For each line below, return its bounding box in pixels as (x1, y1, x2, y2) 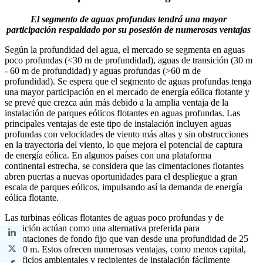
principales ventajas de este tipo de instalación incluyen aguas (5, 119, 231, 129)
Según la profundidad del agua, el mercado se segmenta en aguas (5, 45, 245, 55)
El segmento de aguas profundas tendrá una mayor (31, 14, 227, 25)
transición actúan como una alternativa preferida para (5, 223, 200, 234)
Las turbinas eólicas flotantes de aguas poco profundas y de (5, 213, 224, 223)
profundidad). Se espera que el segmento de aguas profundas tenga (5, 76, 251, 87)
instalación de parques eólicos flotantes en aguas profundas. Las (5, 108, 240, 119)
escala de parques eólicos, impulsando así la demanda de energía (5, 182, 242, 193)
